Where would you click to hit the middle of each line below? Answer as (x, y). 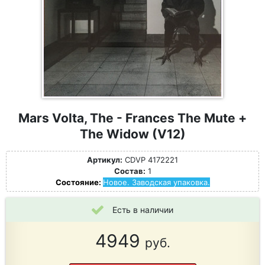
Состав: (130, 171)
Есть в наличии (143, 210)
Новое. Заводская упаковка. (156, 182)
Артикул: (105, 160)
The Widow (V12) (132, 134)
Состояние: (79, 182)
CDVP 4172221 (150, 160)
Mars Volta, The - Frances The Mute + (132, 118)
